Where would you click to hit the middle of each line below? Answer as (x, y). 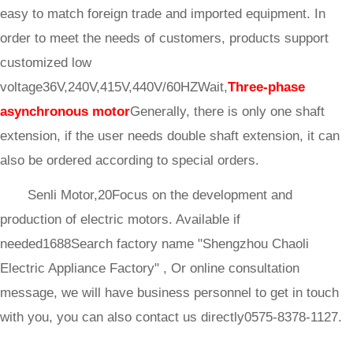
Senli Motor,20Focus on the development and (160, 195)
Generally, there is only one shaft (227, 111)
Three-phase (266, 87)
